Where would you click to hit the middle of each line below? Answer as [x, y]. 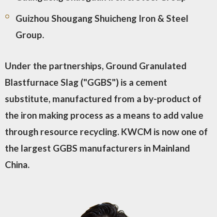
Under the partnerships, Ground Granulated [96, 66]
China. [17, 164]
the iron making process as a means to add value [104, 115]
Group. [30, 35]
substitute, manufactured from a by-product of [103, 99]
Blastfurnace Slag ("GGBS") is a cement [86, 82]
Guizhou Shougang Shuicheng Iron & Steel [102, 18]
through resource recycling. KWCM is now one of [106, 132]
